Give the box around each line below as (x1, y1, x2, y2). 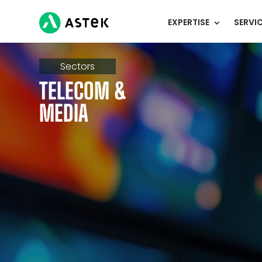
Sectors (60, 59, 95, 73)
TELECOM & (39, 77, 127, 104)
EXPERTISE (167, 16, 209, 28)
